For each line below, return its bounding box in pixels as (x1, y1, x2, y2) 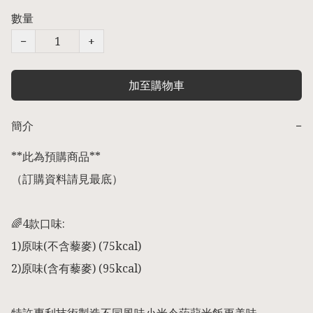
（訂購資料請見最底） (11, 171, 123, 187)
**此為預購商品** (11, 149, 103, 165)
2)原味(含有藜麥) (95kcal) (11, 261, 141, 277)
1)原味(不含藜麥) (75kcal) (11, 238, 141, 254)
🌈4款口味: (11, 216, 68, 232)
